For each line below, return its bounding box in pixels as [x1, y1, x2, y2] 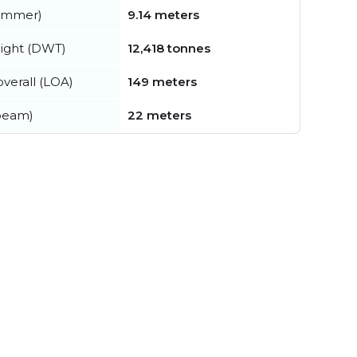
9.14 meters [127, 6, 199, 22]
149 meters [127, 73, 197, 89]
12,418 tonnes [127, 40, 210, 56]
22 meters [127, 107, 191, 123]
